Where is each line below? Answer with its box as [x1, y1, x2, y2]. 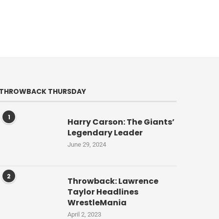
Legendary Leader [67, 127, 143, 139]
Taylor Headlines [67, 186, 139, 198]
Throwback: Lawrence [67, 175, 159, 187]
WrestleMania [67, 197, 127, 209]
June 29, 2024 [67, 141, 107, 149]
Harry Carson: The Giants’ [67, 116, 175, 128]
